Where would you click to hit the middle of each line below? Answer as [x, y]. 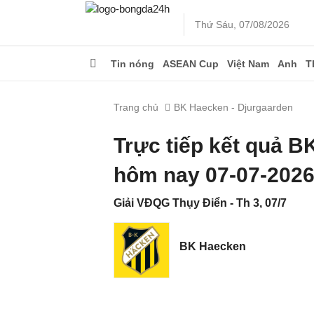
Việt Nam [248, 64]
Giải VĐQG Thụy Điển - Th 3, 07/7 [200, 203]
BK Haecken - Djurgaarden [233, 107]
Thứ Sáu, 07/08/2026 [242, 25]
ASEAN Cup [191, 64]
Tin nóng [132, 64]
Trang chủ [136, 107]
